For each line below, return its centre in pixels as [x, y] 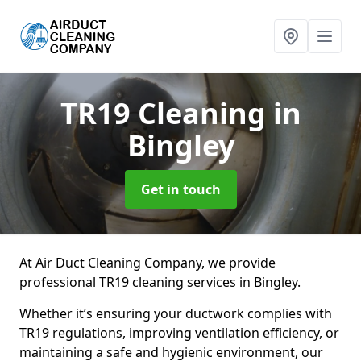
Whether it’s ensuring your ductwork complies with [176, 313]
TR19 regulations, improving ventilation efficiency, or [179, 333]
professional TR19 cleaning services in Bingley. [160, 282]
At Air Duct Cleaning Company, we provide [147, 263]
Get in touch [180, 189]
